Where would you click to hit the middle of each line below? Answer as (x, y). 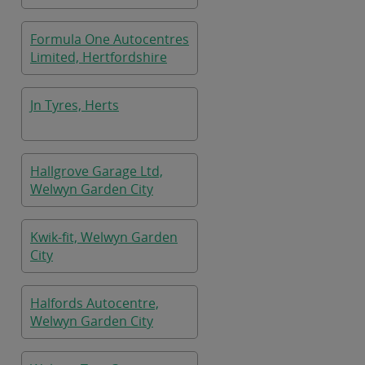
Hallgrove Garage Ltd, (97, 171)
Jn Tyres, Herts (75, 105)
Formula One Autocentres (110, 39)
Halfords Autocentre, (95, 303)
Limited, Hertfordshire (99, 57)
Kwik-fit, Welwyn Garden (104, 237)
